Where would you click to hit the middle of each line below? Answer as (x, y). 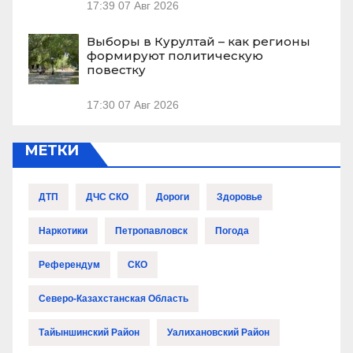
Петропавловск (151, 231)
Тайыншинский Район (89, 333)
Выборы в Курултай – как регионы (199, 42)
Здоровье (240, 197)
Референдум (69, 265)
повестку (116, 70)
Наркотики (63, 231)
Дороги (173, 197)
